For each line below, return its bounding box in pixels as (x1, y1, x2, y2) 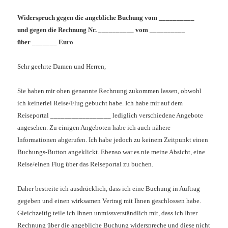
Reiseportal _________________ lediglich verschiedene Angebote (17, 111, 204, 120)
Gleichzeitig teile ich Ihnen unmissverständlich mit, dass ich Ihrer (17, 209, 198, 217)
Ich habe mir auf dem (125, 99, 183, 107)
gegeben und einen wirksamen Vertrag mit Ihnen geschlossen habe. (17, 197, 202, 205)
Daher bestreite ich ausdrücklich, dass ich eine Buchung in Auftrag (17, 185, 201, 193)
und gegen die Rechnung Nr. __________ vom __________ (17, 26, 186, 34)
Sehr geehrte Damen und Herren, (17, 63, 106, 71)
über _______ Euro (17, 38, 74, 46)
